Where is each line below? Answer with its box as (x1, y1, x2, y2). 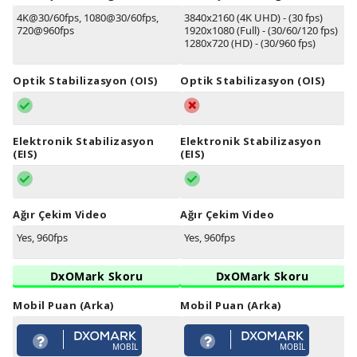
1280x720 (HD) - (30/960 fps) (184, 36, 316, 51)
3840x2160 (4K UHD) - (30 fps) (184, 10, 323, 25)
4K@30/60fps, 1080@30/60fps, (17, 10, 159, 25)
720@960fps (17, 23, 74, 38)
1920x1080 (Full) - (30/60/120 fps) (184, 23, 338, 38)
